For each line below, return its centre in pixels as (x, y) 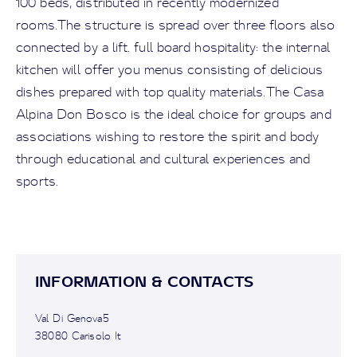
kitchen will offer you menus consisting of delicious (170, 69)
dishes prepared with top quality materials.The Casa (170, 92)
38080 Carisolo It (78, 335)
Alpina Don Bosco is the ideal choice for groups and (174, 114)
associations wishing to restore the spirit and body (168, 136)
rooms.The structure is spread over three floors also (176, 25)
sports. (37, 181)
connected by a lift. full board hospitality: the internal (173, 47)
